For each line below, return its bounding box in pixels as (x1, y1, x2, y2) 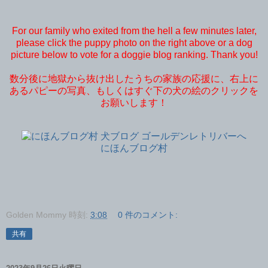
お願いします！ (100, 98, 167, 108)
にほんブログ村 (100, 142, 167, 153)
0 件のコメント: (118, 209, 178, 220)
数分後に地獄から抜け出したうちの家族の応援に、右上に (10, 74, 258, 84)
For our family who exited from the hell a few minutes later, (11, 26, 257, 36)
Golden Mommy (6, 209, 66, 220)
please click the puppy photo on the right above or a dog (16, 38, 252, 48)
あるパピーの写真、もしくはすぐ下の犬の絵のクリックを (10, 86, 258, 96)
